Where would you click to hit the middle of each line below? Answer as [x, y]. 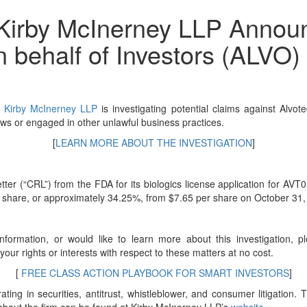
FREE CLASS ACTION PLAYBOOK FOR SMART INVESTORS [153, 273]
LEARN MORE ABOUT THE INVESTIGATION [153, 143]
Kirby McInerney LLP [51, 108]
